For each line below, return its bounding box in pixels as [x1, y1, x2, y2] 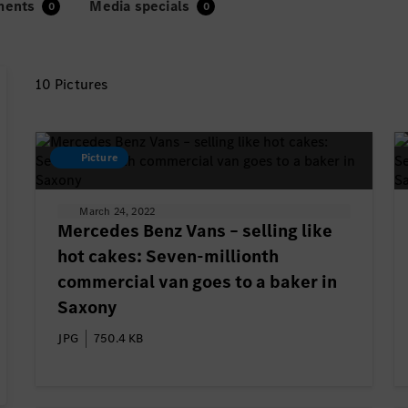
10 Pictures [36, 75, 108, 94]
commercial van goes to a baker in [57, 270, 338, 294]
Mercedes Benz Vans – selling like [57, 219, 333, 243]
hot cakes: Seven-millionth [57, 244, 280, 269]
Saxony [57, 295, 117, 320]
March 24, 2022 [79, 204, 156, 219]
